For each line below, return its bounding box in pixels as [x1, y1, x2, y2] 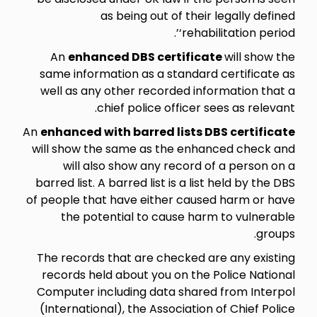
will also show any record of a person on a [62, 157, 295, 174]
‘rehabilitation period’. [178, 24, 295, 41]
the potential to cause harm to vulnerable [60, 208, 295, 225]
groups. [255, 225, 295, 242]
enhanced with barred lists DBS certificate [40, 123, 295, 140]
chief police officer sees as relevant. [96, 99, 295, 116]
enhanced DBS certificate [67, 48, 224, 65]
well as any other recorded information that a [40, 82, 295, 99]
